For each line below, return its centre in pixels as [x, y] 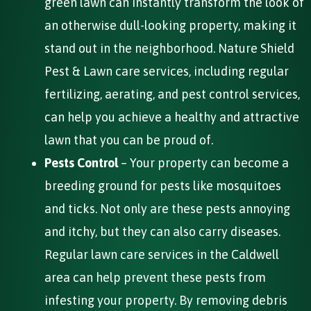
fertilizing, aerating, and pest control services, [172, 94]
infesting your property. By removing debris [166, 300]
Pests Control [81, 162]
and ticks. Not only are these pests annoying [167, 208]
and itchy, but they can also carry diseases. [162, 231]
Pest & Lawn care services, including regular [167, 71]
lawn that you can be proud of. [129, 140]
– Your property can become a [203, 162]
